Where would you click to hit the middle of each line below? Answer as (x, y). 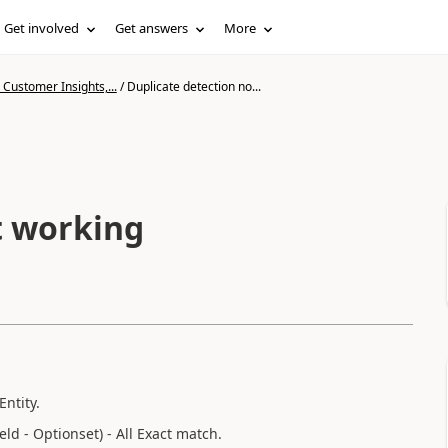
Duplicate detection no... (193, 86)
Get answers (152, 28)
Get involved (42, 28)
